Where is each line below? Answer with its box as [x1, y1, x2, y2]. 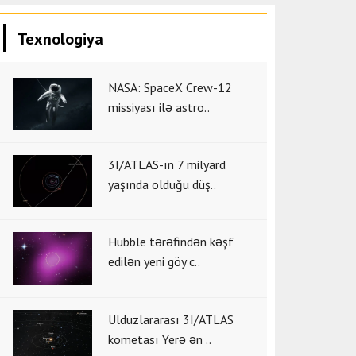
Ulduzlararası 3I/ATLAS [108, 311, 234, 327]
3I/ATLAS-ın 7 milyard [108, 157, 226, 173]
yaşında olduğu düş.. [108, 176, 216, 193]
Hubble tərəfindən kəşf [108, 233, 234, 250]
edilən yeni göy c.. [108, 253, 200, 269]
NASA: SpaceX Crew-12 [108, 79, 232, 95]
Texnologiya [17, 28, 103, 49]
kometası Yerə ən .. [108, 331, 211, 347]
